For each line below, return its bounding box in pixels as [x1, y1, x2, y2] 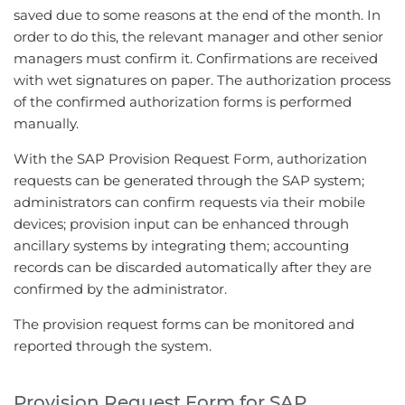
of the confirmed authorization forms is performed [14, 93, 352, 110]
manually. [14, 115, 79, 132]
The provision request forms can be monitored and [14, 316, 354, 333]
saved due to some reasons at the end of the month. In [14, 6, 381, 24]
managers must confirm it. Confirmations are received [14, 50, 378, 67]
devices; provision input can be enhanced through [14, 215, 349, 232]
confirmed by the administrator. [14, 280, 227, 297]
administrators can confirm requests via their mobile [14, 193, 365, 211]
